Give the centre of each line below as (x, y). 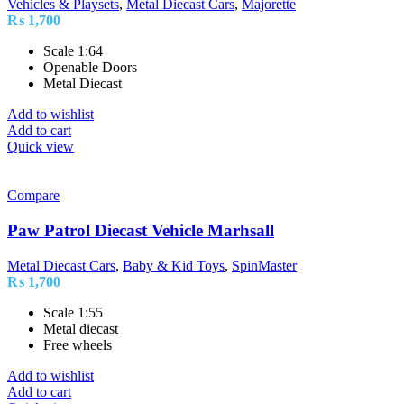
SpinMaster (264, 265)
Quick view (41, 147)
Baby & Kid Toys (174, 265)
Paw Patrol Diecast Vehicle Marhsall (141, 230)
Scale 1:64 (73, 51)
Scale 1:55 (73, 312)
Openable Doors (90, 68)
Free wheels (78, 344)
